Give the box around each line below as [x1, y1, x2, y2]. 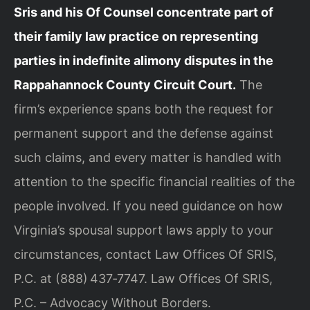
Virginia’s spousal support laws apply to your [14, 222, 273, 237]
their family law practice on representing [14, 28, 258, 44]
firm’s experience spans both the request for [14, 101, 273, 116]
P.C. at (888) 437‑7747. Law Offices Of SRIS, [14, 271, 273, 286]
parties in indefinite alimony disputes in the [14, 53, 273, 68]
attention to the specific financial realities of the [14, 174, 295, 189]
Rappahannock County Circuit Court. [14, 77, 236, 92]
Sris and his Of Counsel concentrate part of [14, 4, 273, 19]
